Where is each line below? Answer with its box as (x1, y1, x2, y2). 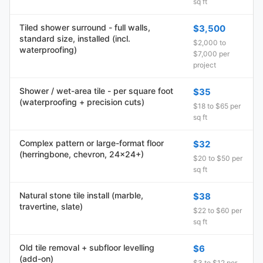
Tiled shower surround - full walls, (19, 22, 150, 32)
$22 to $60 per (193, 206, 242, 215)
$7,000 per (193, 49, 230, 58)
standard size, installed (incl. (19, 33, 130, 43)
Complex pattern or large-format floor (19, 138, 164, 148)
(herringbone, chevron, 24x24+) (19, 149, 144, 159)
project (193, 60, 216, 69)
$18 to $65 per (193, 102, 241, 110)
